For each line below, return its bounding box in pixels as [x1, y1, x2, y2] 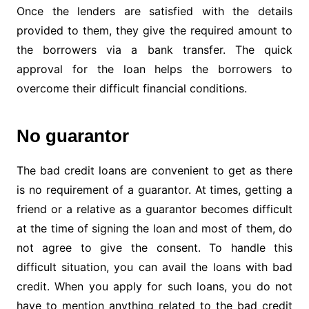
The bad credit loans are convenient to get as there [16, 163, 293, 178]
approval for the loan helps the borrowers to [16, 62, 293, 77]
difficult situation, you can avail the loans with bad [16, 260, 293, 275]
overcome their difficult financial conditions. [16, 81, 247, 96]
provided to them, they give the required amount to [16, 23, 293, 38]
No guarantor [16, 126, 129, 147]
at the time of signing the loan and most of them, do [16, 221, 293, 236]
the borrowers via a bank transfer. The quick [16, 43, 293, 57]
